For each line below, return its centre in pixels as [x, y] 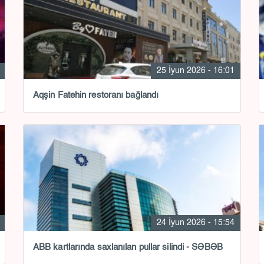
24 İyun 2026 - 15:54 [195, 223]
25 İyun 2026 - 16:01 [195, 71]
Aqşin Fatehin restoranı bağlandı [96, 95]
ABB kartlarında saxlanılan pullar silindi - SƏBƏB [128, 247]
